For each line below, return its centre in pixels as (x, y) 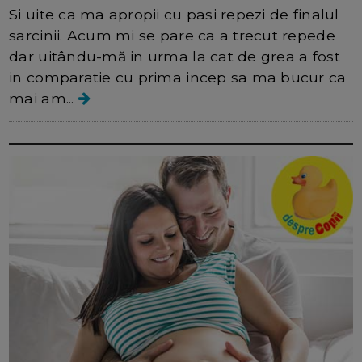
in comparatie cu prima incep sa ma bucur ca (178, 78)
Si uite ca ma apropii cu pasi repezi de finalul (174, 15)
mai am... (44, 99)
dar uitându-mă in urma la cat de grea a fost (175, 57)
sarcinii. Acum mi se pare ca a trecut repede (172, 36)
